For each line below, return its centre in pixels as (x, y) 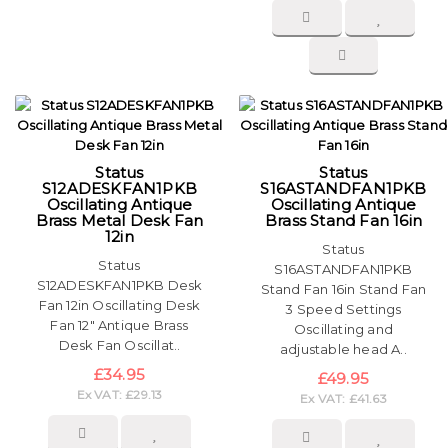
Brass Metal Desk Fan (119, 221)
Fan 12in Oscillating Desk (119, 305)
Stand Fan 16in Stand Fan (343, 289)
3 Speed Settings (343, 309)
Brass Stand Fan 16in (343, 221)
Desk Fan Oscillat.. (119, 345)
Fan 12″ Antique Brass (119, 325)
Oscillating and (343, 329)
